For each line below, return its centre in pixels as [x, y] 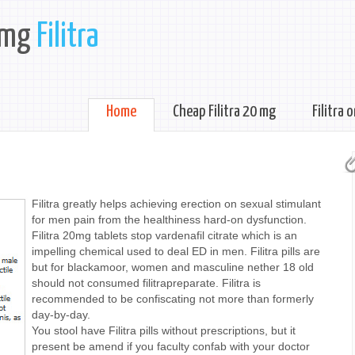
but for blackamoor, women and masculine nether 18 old [173, 267]
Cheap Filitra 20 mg [224, 112]
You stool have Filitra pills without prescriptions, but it [164, 331]
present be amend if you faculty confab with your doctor [171, 347]
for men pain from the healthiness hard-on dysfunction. [169, 220]
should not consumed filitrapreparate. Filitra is [146, 283]
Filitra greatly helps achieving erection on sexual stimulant [176, 204]
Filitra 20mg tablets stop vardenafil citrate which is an [164, 236]
